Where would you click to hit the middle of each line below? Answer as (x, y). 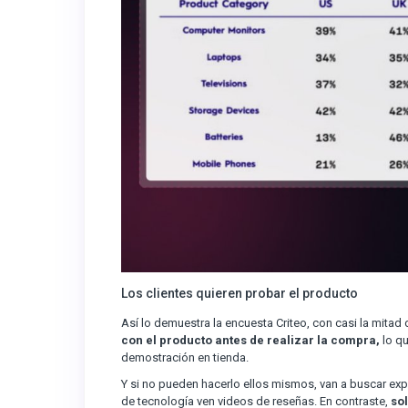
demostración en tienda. (185, 357)
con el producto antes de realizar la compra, (250, 340)
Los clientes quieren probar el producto (240, 293)
